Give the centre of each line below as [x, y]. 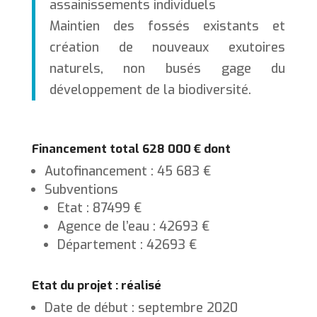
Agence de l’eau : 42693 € [133, 227]
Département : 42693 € [127, 245]
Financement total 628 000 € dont [131, 149]
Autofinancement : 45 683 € [127, 172]
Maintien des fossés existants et [167, 27]
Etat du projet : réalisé [96, 286]
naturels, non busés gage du [167, 69]
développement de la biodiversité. [150, 90]
